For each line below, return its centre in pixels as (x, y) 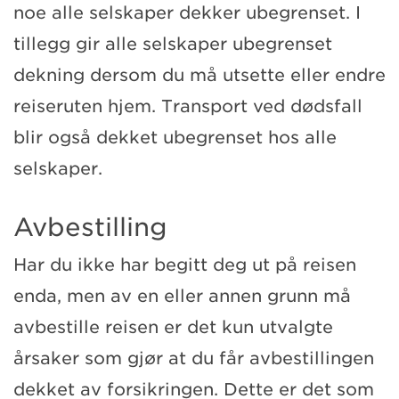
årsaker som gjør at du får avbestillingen (194, 358)
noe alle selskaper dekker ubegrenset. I (187, 12)
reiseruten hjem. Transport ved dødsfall (188, 106)
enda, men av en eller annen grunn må (182, 296)
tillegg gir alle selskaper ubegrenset (173, 44)
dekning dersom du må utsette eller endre (199, 75)
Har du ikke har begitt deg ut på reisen (185, 265)
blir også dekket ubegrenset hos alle (175, 137)
